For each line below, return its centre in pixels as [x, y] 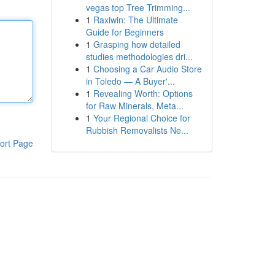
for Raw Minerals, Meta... [134, 106]
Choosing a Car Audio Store [147, 69]
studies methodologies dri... [139, 56]
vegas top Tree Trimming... [138, 7]
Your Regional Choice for [141, 118]
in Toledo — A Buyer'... [130, 81]
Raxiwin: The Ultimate [135, 20]
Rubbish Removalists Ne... [137, 130]
